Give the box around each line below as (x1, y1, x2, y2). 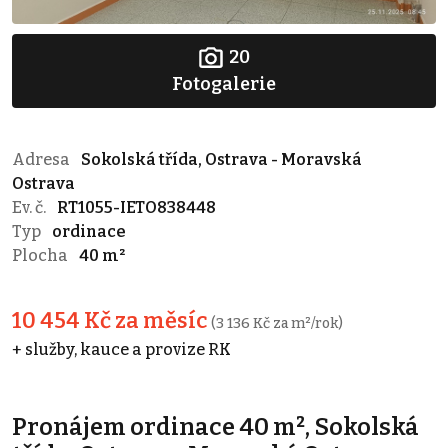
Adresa (12, 150, 73, 170)
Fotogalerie (172, 73, 276, 96)
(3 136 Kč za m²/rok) (211, 315, 343, 333)
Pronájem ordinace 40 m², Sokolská (12, 413, 419, 442)
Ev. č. (12, 198, 49, 218)
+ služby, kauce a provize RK (12, 340, 231, 360)
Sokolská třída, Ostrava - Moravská (81, 150, 362, 170)
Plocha (12, 246, 71, 266)
